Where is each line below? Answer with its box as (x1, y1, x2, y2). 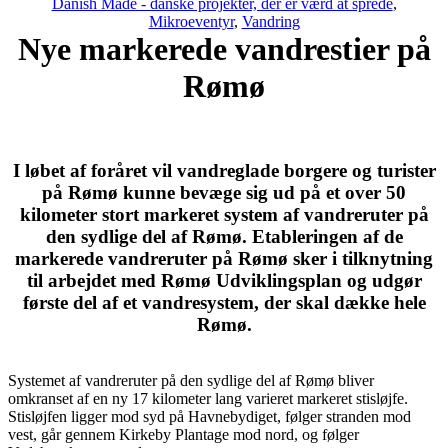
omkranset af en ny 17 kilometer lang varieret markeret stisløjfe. (8, 390, 408, 408)
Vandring (241, 12, 300, 30)
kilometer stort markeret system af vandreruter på (19, 203, 429, 225)
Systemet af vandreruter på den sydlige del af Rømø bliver (8, 372, 374, 390)
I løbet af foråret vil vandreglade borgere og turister (12, 159, 436, 181)
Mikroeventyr (148, 12, 234, 30)
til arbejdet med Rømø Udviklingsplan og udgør (26, 269, 422, 291)
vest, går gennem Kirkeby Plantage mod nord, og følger (8, 426, 359, 444)
